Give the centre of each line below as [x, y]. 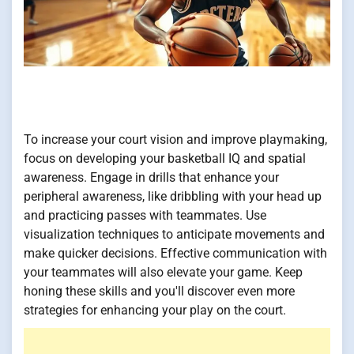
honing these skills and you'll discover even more [159, 292]
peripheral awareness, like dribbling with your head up [173, 197]
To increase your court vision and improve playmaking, [175, 140]
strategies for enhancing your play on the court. [155, 311]
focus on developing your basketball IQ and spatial [165, 159]
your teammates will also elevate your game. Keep [163, 273]
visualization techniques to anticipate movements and [174, 235]
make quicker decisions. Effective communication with [175, 254]
